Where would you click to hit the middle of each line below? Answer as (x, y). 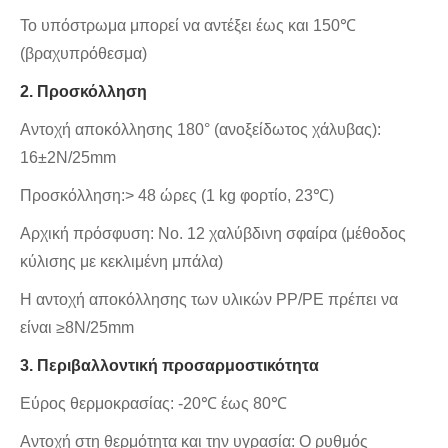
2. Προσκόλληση (83, 92)
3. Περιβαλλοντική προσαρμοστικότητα (169, 366)
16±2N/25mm (68, 158)
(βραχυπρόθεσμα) (83, 54)
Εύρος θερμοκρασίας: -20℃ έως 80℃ (153, 404)
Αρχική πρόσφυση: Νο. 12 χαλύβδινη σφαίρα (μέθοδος (213, 234)
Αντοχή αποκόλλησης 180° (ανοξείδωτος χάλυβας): (200, 130)
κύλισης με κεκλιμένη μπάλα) (121, 262)
